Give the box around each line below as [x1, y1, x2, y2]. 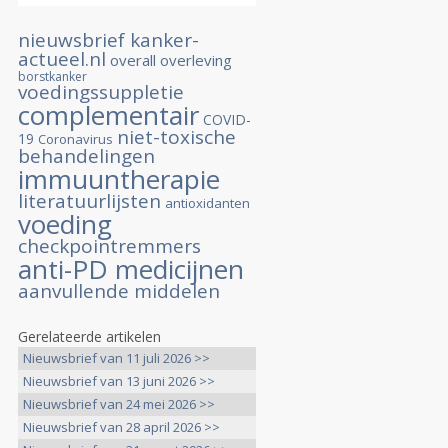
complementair [18, 97, 199, 133]
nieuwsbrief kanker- [18, 27, 199, 53]
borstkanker [18, 68, 87, 85]
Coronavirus [38, 130, 113, 148]
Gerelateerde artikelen [18, 327, 161, 346]
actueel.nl [18, 46, 106, 72]
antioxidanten [165, 194, 250, 212]
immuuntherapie [18, 161, 220, 197]
